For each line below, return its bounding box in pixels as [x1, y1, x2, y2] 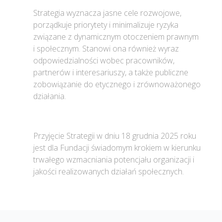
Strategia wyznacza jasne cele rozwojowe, [33, 7, 181, 19]
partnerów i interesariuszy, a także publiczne [33, 67, 188, 78]
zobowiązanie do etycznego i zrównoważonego [33, 79, 201, 90]
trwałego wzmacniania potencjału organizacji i [33, 154, 194, 166]
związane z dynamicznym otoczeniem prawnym [33, 31, 199, 43]
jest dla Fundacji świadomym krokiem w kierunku [33, 142, 201, 154]
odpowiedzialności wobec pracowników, [33, 55, 174, 66]
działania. [33, 91, 66, 102]
